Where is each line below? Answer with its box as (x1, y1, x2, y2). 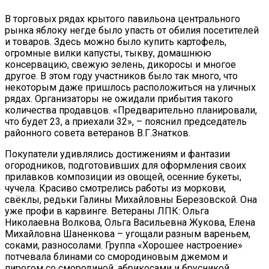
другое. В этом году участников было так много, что (5, 70, 238, 82)
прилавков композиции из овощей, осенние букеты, (5, 171, 241, 183)
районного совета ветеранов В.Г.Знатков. (5, 127, 190, 139)
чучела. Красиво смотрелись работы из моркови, (5, 182, 226, 194)
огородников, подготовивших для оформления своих (5, 159, 246, 171)
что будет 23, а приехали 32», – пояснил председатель (5, 115, 247, 127)
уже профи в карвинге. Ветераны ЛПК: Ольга (5, 205, 209, 217)
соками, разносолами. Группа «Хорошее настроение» (5, 239, 243, 251)
